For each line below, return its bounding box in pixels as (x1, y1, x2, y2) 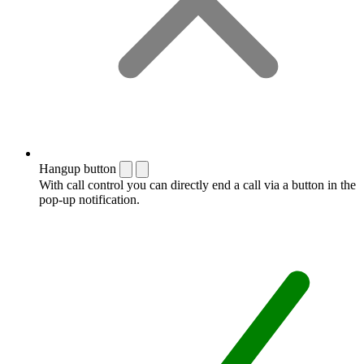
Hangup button (39, 161, 116, 175)
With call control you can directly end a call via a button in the (39, 177, 356, 192)
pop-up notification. (39, 192, 140, 206)
